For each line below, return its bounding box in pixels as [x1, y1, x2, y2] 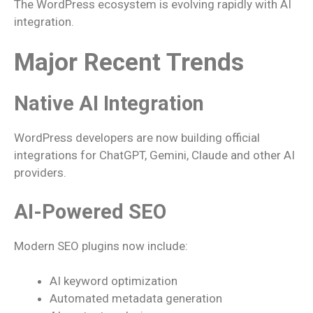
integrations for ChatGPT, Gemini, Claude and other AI [14, 148, 295, 162]
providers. [14, 166, 66, 180]
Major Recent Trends [14, 48, 244, 77]
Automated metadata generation [50, 291, 222, 305]
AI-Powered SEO [14, 199, 166, 224]
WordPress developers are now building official [14, 131, 260, 145]
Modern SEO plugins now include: [14, 238, 188, 253]
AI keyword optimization [50, 274, 177, 288]
